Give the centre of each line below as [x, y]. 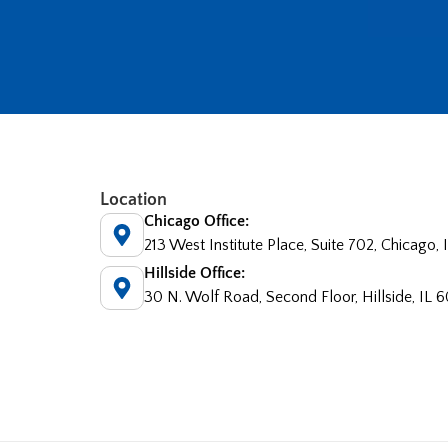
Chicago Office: [196, 220]
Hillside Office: [194, 273]
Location [133, 199]
